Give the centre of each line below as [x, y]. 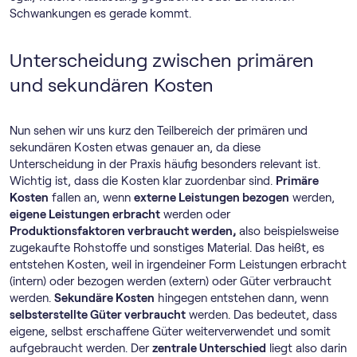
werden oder [195, 214]
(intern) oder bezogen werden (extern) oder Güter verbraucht [171, 281]
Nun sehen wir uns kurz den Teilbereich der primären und [159, 131]
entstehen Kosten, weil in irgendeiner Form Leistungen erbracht [178, 265]
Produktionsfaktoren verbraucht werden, [123, 231]
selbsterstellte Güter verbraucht [98, 315]
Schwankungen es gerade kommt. [100, 14]
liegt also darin [306, 348]
